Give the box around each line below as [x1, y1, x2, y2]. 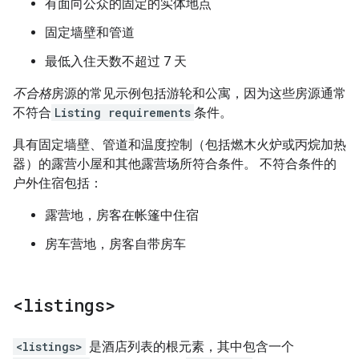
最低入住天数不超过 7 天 [45, 54, 187, 69]
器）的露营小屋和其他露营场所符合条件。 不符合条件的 [13, 156, 337, 171]
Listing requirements [54, 105, 191, 120]
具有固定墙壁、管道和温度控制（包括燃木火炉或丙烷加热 [13, 137, 346, 152]
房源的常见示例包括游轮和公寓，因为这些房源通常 [51, 86, 346, 101]
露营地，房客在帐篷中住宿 [45, 208, 199, 223]
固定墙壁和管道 [45, 25, 135, 40]
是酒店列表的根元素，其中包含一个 [86, 339, 294, 354]
